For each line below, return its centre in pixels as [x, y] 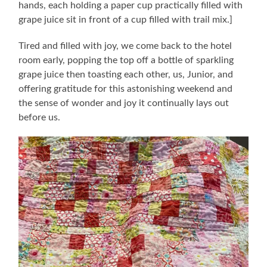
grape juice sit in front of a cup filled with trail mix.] [126, 19]
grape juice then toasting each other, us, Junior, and [126, 74]
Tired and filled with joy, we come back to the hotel [125, 46]
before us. [40, 117]
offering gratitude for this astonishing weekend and [126, 89]
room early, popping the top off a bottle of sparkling [126, 60]
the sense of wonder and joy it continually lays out [124, 103]
